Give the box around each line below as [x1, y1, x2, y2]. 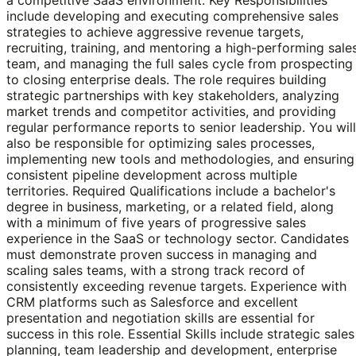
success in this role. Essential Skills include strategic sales [6, 325, 354, 342]
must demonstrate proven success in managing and [6, 246, 317, 262]
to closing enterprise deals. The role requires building [6, 71, 327, 87]
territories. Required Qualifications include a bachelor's [6, 182, 335, 199]
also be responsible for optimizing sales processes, [6, 134, 315, 151]
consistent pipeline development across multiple [6, 166, 297, 183]
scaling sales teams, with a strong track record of [6, 261, 305, 278]
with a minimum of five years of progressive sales [6, 214, 306, 230]
